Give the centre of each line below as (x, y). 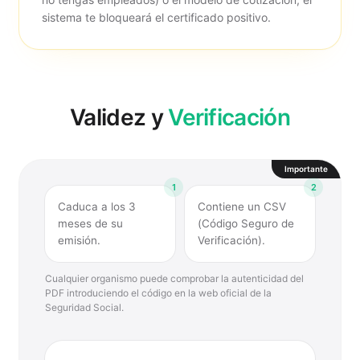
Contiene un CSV (242, 207)
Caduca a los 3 (97, 207)
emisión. (79, 240)
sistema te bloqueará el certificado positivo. (156, 17)
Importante (306, 169)
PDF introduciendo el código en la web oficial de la (158, 293)
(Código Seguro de (246, 223)
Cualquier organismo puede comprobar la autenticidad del (174, 278)
